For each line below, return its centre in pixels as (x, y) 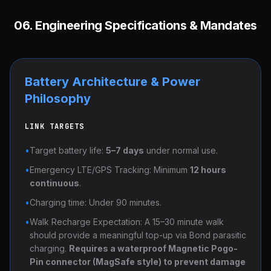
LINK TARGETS (55, 126)
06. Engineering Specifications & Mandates (135, 25)
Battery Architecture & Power (113, 82)
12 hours (208, 170)
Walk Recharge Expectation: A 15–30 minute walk (127, 222)
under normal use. (181, 150)
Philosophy (58, 99)
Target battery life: (68, 150)
